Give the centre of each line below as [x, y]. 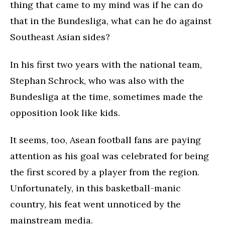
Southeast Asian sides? [60, 37]
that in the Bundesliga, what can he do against [111, 21]
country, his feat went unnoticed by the [95, 204]
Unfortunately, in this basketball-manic [95, 188]
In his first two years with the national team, [106, 64]
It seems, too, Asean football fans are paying [105, 140]
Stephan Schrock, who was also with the [97, 80]
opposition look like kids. [65, 113]
